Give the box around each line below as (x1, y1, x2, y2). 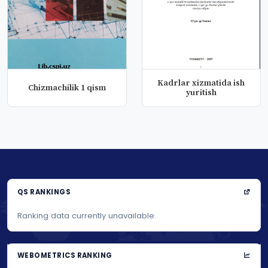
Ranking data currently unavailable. (17, 209, 156, 221)
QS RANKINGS (17, 187, 71, 197)
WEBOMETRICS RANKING (17, 251, 112, 261)
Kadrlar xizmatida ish (157, 78, 245, 89)
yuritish (185, 87, 217, 98)
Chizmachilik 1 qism (28, 83, 106, 93)
